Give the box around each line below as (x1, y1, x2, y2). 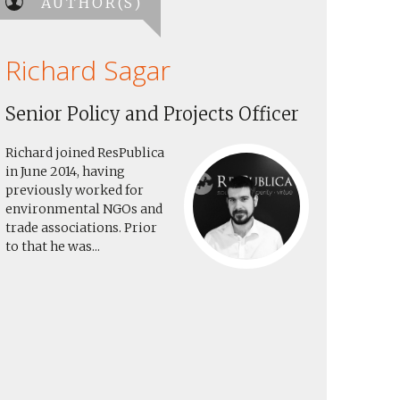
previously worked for (5, 182, 144, 198)
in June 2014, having (5, 163, 125, 179)
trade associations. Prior (5, 220, 157, 236)
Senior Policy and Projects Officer (5, 103, 299, 125)
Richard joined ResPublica (5, 145, 164, 161)
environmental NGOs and (5, 201, 162, 217)
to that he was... (5, 238, 100, 254)
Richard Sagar (5, 52, 171, 88)
